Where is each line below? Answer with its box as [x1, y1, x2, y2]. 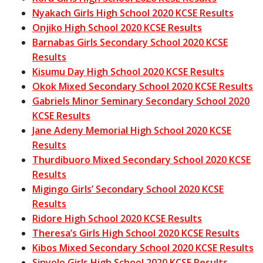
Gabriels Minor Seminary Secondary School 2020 [32, 94, 249, 107]
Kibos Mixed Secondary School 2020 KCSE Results [32, 241, 254, 254]
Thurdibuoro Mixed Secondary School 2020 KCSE [32, 153, 251, 166]
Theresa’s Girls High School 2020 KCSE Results [32, 226, 240, 240]
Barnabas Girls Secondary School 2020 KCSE [32, 35, 228, 49]
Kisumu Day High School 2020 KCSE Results [32, 65, 224, 78]
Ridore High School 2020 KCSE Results [32, 211, 202, 225]
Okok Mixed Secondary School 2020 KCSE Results [32, 79, 253, 93]
